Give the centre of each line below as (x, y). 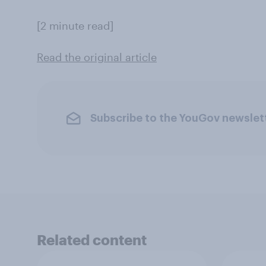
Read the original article (97, 57)
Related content (92, 240)
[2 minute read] (75, 26)
